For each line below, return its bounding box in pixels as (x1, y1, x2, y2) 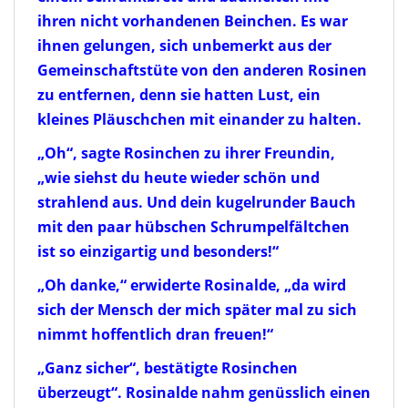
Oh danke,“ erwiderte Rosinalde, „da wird (45, 274, 346, 295)
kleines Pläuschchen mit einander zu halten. (37, 108, 362, 129)
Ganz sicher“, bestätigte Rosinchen (45, 357, 298, 378)
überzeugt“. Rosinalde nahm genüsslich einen (37, 382, 371, 403)
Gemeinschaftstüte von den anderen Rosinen (37, 59, 367, 80)
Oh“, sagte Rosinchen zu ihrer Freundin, (45, 142, 335, 163)
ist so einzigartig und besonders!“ (37, 240, 279, 261)
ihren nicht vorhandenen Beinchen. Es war (37, 10, 348, 31)
